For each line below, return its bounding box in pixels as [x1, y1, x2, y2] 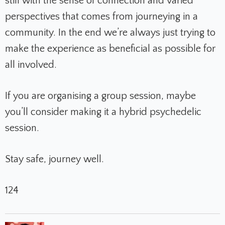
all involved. [5, 59, 57, 70]
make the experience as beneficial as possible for [5, 43, 215, 54]
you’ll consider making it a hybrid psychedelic [5, 106, 201, 118]
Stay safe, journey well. [5, 153, 104, 165]
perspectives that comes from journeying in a [5, 11, 198, 22]
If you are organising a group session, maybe [5, 90, 196, 101]
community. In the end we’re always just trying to [5, 27, 215, 38]
